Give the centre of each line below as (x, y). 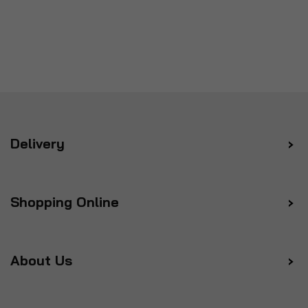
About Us (41, 261)
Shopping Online (65, 202)
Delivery (37, 144)
